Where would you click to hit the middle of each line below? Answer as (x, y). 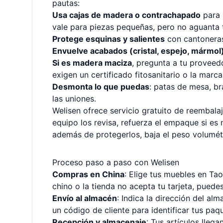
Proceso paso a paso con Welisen (116, 162)
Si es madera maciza (92, 63)
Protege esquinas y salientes (109, 39)
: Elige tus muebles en (167, 174)
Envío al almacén (85, 198)
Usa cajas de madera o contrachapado (126, 15)
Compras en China (88, 174)
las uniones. (74, 99)
